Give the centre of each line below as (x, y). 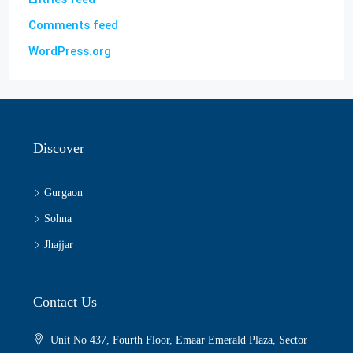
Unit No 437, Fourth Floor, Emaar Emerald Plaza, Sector (179, 340)
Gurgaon (63, 193)
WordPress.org (70, 51)
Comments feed (73, 25)
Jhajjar (59, 245)
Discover (59, 148)
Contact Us (65, 302)
